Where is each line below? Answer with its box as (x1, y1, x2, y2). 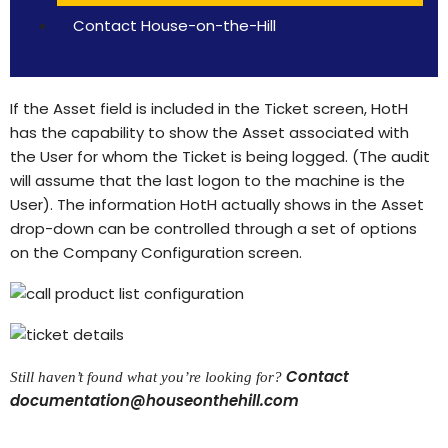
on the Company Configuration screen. (10, 242, 302, 263)
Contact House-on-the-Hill (73, 15, 276, 36)
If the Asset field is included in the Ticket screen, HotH (10, 98, 408, 119)
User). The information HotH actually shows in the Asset (10, 194, 424, 215)
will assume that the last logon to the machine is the (10, 170, 405, 191)
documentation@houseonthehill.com (10, 389, 299, 411)
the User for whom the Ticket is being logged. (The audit (10, 146, 430, 167)
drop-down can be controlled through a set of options (10, 218, 417, 239)
